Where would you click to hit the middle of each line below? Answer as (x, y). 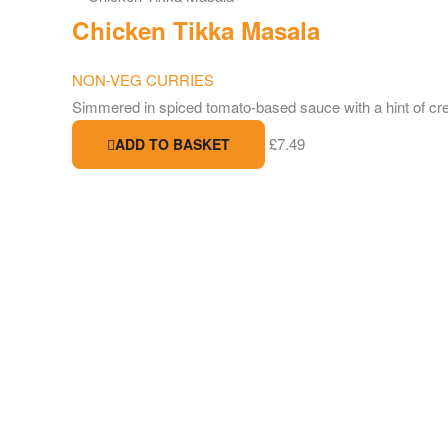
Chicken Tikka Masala (196, 30)
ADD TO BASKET (172, 143)
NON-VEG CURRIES (143, 79)
